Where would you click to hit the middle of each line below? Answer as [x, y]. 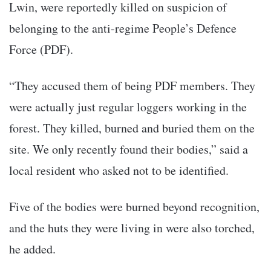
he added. [32, 249]
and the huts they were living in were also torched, [132, 227]
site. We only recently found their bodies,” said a [129, 149]
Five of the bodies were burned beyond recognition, [134, 206]
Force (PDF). [41, 49]
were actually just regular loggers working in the [128, 106]
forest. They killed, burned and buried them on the [132, 128]
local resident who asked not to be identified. [119, 170]
